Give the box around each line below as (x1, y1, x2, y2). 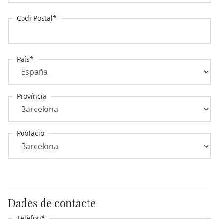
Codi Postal (17, 13, 53, 22)
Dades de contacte (8, 196, 96, 210)
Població (17, 129, 44, 138)
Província (17, 91, 46, 101)
